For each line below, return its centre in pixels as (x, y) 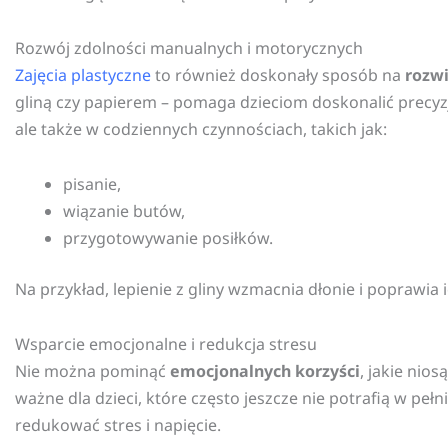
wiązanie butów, (124, 211)
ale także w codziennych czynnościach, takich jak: (201, 129)
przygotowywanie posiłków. (168, 238)
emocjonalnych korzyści (265, 371)
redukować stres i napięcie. (118, 425)
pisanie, (92, 184)
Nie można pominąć (92, 371)
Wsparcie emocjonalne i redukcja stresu (166, 344)
